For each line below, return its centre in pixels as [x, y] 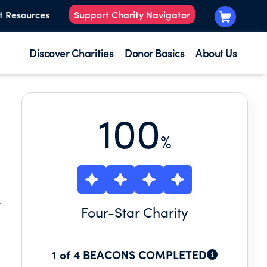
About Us [216, 53]
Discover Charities [71, 53]
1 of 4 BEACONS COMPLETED [129, 254]
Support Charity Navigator [132, 15]
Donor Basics [154, 53]
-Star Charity [148, 212]
